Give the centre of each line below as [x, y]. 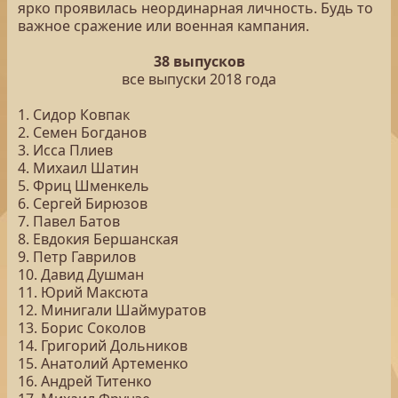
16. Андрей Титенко [85, 381]
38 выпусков [199, 61]
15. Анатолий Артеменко [103, 363]
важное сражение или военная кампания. [163, 26]
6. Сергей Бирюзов [83, 203]
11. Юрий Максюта [83, 292]
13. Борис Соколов [82, 328]
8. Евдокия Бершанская [98, 239]
